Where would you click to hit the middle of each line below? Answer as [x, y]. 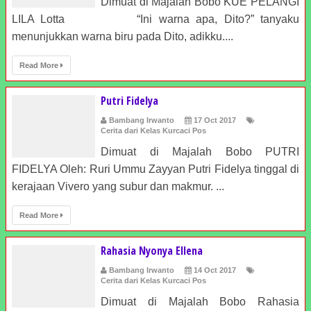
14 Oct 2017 [215, 270]
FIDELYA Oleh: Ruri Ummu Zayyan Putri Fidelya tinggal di [155, 169]
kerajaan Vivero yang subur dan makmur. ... [118, 186]
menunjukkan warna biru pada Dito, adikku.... [123, 36]
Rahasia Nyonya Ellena [152, 251]
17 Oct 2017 [215, 120]
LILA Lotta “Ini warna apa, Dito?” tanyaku [155, 19]
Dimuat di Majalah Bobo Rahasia [200, 302]
